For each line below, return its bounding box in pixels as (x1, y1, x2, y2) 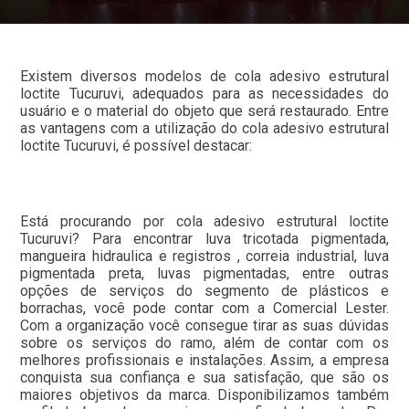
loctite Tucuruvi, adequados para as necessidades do (20, 84, 389, 102)
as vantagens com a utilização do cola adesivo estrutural (20, 119, 389, 137)
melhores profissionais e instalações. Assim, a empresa (20, 351, 389, 369)
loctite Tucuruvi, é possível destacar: (20, 136, 253, 154)
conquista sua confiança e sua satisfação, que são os (20, 368, 389, 386)
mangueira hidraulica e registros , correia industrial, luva (20, 246, 389, 265)
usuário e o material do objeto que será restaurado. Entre (20, 101, 389, 120)
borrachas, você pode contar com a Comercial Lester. (20, 299, 389, 317)
